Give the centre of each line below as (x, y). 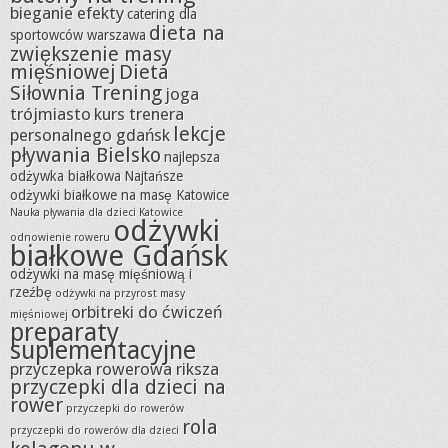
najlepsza (192, 157)
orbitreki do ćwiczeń (146, 312)
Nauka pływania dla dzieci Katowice (96, 213)
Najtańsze (153, 176)
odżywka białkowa (65, 176)
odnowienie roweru (60, 238)
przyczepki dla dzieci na (118, 387)
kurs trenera (139, 114)
